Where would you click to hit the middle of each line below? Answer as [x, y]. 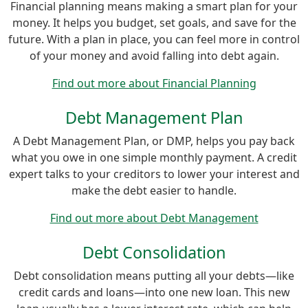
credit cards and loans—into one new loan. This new [154, 292]
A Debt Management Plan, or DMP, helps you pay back [154, 141]
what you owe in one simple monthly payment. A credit [154, 157]
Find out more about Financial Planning [154, 83]
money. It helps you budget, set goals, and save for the [154, 22]
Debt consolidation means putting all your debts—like [154, 275]
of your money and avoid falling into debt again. [154, 55]
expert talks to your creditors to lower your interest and [154, 174]
